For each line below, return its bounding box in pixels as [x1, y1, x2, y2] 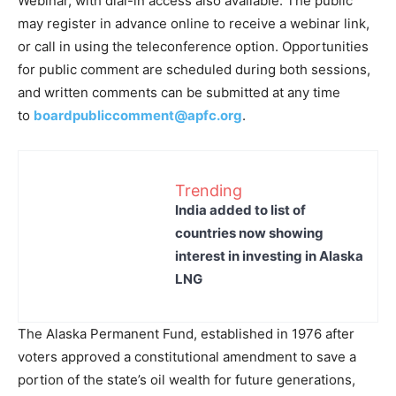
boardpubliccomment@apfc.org [34, 107, 242, 124]
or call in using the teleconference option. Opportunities [18, 38, 369, 55]
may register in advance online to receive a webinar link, [18, 15, 369, 32]
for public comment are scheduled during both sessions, [18, 61, 370, 78]
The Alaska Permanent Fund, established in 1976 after [18, 325, 354, 342]
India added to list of [175, 201, 306, 218]
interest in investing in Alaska [175, 247, 363, 264]
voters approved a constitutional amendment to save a [18, 348, 356, 365]
